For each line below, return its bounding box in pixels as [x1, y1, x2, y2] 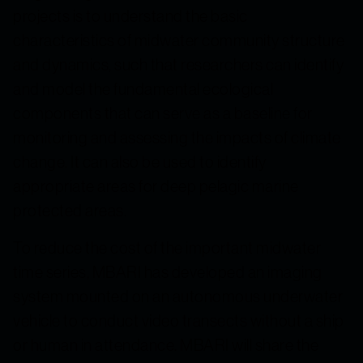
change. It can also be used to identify [13, 152, 267, 173]
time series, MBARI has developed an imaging [13, 262, 322, 283]
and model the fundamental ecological [13, 79, 273, 100]
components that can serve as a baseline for [13, 103, 313, 124]
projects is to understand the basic [13, 6, 248, 27]
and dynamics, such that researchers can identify [13, 54, 344, 75]
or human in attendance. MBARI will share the [13, 335, 318, 356]
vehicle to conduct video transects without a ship [13, 310, 344, 331]
